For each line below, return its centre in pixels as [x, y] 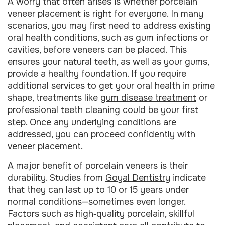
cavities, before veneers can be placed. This [97, 50]
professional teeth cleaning [64, 110]
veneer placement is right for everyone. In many [105, 14]
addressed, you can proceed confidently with [101, 134]
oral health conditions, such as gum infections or [108, 38]
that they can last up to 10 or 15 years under [98, 190]
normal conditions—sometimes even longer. [96, 202]
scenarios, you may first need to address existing [109, 26]
